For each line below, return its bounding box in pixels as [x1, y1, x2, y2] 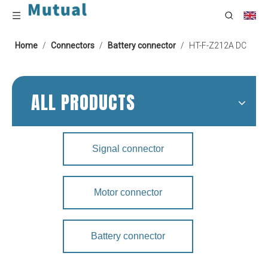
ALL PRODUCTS [31, 89, 135, 116]
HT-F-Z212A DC [189, 41, 246, 50]
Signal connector [92, 144, 164, 154]
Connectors [51, 41, 95, 50]
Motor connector [94, 187, 162, 197]
